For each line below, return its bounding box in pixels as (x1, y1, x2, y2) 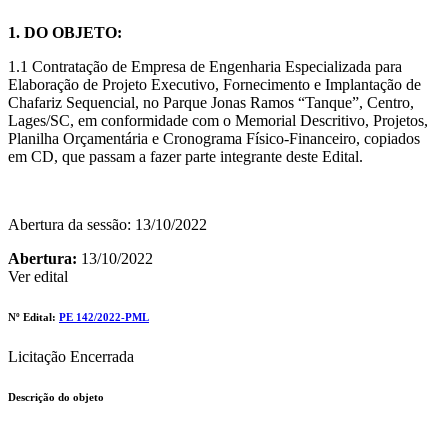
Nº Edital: (8, 311, 59, 324)
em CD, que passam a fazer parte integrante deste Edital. (8, 148, 363, 166)
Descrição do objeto (8, 391, 104, 404)
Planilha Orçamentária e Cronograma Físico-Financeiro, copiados (8, 130, 420, 148)
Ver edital (8, 268, 68, 286)
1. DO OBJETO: (8, 24, 122, 42)
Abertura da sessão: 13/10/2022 (8, 216, 207, 234)
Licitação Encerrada (8, 348, 134, 366)
